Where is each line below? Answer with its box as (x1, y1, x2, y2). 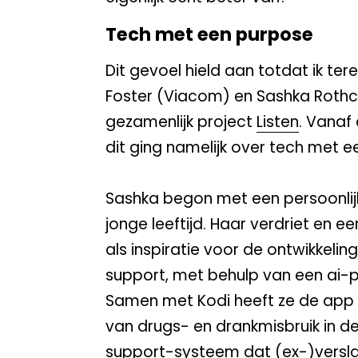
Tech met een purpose (105, 21, 313, 47)
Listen (257, 111, 299, 133)
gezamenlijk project (105, 111, 257, 133)
